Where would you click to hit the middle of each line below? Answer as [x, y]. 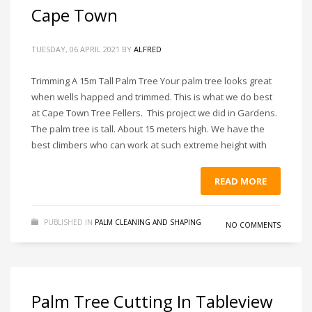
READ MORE [241, 181]
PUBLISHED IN [68, 222]
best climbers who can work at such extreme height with [149, 145]
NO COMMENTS [253, 225]
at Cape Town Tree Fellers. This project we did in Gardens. [154, 113]
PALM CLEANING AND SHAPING [148, 222]
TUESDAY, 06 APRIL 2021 [76, 49]
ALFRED [148, 49]
